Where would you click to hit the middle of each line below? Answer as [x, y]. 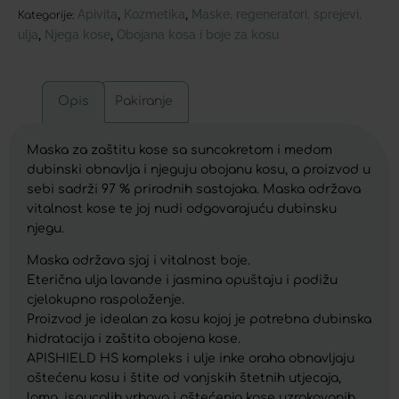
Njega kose [77, 35]
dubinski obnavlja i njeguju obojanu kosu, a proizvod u [199, 169]
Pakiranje [144, 102]
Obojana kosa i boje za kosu [198, 35]
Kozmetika [155, 15]
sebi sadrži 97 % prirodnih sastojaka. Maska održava [194, 189]
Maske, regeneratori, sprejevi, [277, 15]
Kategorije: [46, 16]
